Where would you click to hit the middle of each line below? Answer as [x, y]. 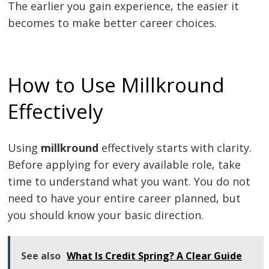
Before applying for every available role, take [125, 164]
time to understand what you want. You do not [129, 181]
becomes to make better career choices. [113, 23]
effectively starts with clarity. [175, 147]
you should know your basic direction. [106, 215]
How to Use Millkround [116, 84]
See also [41, 256]
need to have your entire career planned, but [125, 198]
